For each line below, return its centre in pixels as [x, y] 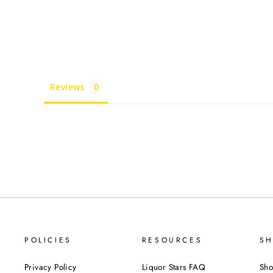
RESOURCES [172, 240]
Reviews [67, 87]
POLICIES [48, 240]
